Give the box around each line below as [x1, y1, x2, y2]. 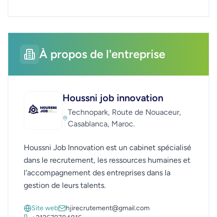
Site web [31, 203, 58, 212]
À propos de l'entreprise [39, 46, 165, 61]
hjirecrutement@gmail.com [66, 203, 150, 212]
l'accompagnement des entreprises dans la [24, 168, 170, 177]
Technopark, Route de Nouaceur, [68, 107, 182, 117]
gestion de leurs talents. [24, 180, 106, 190]
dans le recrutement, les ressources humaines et [24, 155, 190, 165]
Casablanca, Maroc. [68, 119, 135, 128]
